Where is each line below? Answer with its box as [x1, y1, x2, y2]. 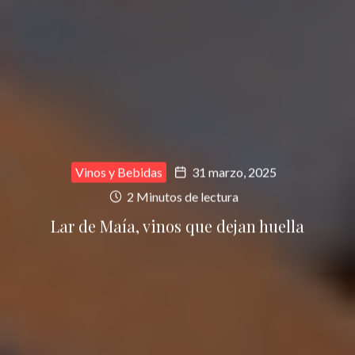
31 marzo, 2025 [191, 164, 277, 180]
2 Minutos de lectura [124, 189, 239, 204]
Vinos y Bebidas [74, 164, 162, 180]
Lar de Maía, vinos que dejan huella [51, 215, 304, 237]
